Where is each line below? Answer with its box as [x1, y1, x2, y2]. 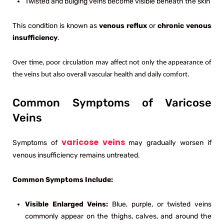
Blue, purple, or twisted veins [112, 199, 212, 208]
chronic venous [157, 21, 211, 30]
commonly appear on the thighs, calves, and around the [25, 211, 211, 220]
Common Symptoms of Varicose [12, 95, 211, 109]
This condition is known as [12, 21, 99, 30]
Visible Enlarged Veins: [25, 199, 112, 208]
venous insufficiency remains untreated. [12, 150, 140, 159]
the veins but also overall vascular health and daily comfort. [12, 70, 189, 78]
